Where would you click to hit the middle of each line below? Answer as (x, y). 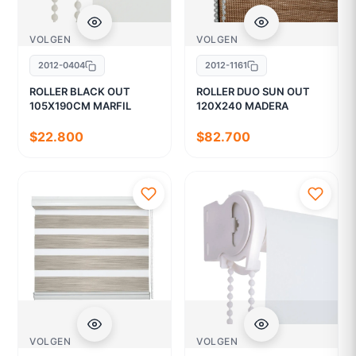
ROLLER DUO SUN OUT (253, 92)
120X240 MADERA (242, 106)
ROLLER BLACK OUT (80, 92)
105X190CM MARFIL (81, 106)
